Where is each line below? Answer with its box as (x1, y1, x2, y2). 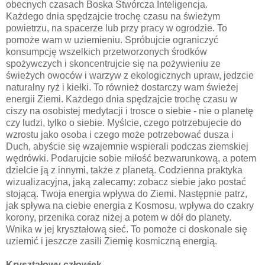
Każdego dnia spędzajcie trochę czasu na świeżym (6, 11, 220, 21)
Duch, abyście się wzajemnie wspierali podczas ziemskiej (6, 141, 248, 151)
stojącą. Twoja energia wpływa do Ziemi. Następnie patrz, (6, 188, 247, 199)
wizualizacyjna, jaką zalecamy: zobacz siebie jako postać (6, 176, 246, 187)
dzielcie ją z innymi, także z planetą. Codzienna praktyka (6, 164, 243, 175)
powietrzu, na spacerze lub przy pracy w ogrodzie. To (6, 22, 227, 33)
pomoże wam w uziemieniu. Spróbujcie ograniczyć (6, 34, 218, 45)
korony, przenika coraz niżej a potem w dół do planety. (6, 212, 231, 222)
